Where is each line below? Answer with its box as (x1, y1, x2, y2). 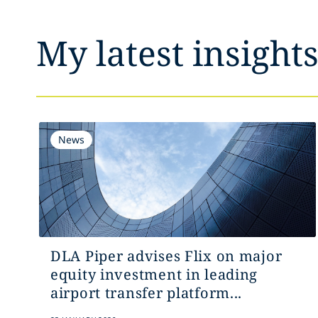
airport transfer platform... (50, 283, 243, 302)
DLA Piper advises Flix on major (50, 246, 283, 265)
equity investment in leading (50, 265, 258, 284)
